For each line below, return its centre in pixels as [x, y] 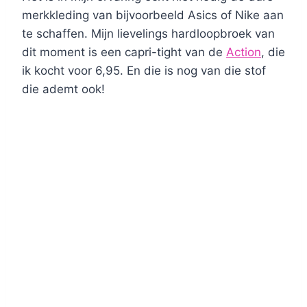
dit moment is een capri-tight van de [124, 52]
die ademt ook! [63, 89]
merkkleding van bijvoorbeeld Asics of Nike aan [153, 15]
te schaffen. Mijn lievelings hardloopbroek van [148, 33]
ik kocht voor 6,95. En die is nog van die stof [144, 70]
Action [244, 52]
